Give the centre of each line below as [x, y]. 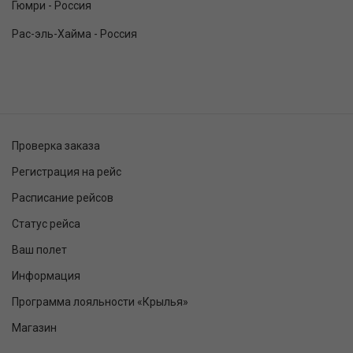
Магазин [34, 328]
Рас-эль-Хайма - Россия [74, 34]
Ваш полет [39, 250]
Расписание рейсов [63, 198]
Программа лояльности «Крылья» [100, 302]
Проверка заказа [56, 146]
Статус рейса [46, 224]
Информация [46, 276]
